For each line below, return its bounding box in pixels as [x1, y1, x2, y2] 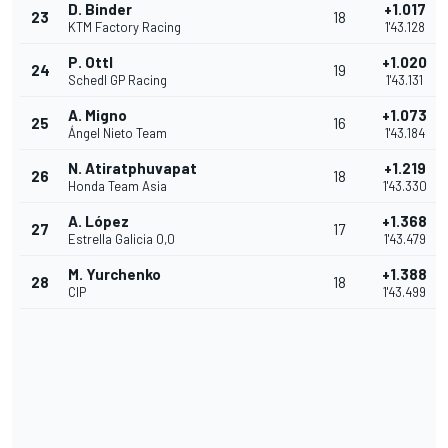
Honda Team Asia [68, 178, 167, 195]
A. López [68, 212, 129, 231]
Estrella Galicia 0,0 [68, 231, 175, 248]
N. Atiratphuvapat [68, 159, 197, 178]
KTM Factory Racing [68, 19, 181, 36]
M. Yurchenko [68, 265, 161, 284]
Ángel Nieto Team [68, 125, 167, 142]
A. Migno [68, 106, 127, 125]
